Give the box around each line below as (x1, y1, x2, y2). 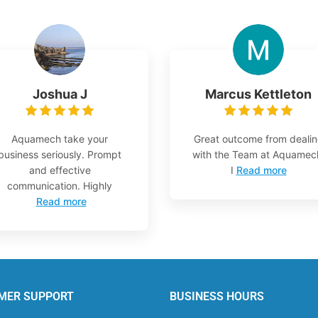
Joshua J (32, 86, 87, 102)
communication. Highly (7, 179, 112, 192)
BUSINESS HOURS (169, 289, 264, 303)
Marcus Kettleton (205, 86, 312, 102)
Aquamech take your (11, 132, 108, 145)
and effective (28, 163, 91, 176)
